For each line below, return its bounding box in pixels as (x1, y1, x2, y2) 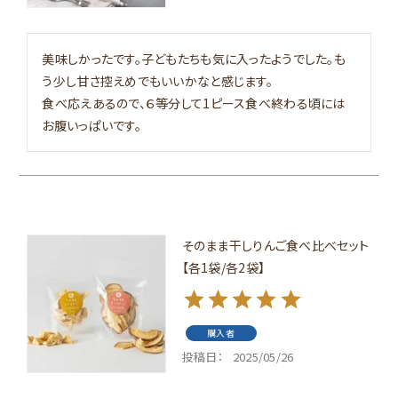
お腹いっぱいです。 (42, 115, 141, 134)
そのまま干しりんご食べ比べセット (181, 235, 370, 254)
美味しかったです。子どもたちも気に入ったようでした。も (42, 49, 346, 68)
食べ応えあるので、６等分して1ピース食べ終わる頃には (42, 93, 346, 112)
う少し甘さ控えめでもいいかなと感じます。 (42, 71, 274, 90)
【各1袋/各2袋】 (181, 258, 266, 276)
